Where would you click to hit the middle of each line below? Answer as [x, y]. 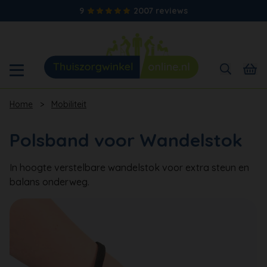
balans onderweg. [49, 181]
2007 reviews [161, 11]
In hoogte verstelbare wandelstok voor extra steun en [129, 167]
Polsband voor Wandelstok [126, 140]
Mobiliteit [69, 104]
